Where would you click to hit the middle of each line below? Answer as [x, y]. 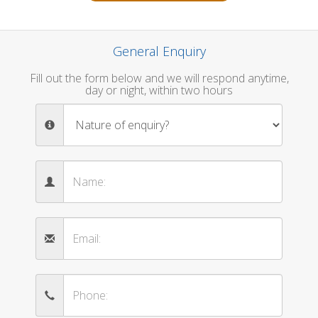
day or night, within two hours [159, 90]
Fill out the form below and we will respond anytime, [159, 78]
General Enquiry [159, 51]
